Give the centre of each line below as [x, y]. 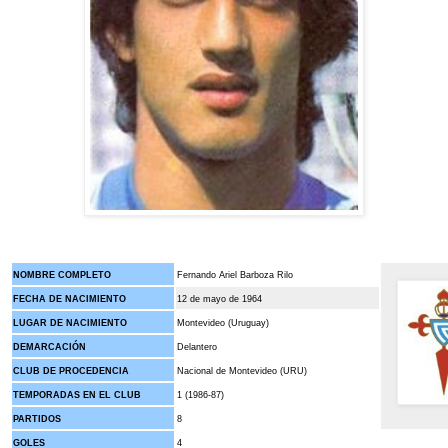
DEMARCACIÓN [51, 347]
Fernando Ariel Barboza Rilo [236, 275]
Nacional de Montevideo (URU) [242, 371]
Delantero [198, 347]
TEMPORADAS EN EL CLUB [77, 395]
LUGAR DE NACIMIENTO [70, 323]
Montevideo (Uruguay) [223, 323]
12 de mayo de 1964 [219, 299]
